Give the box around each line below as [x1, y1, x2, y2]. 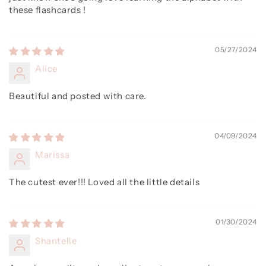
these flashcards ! [9, 4, 86, 15]
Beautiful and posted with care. [9, 90, 147, 102]
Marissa [35, 148, 70, 160]
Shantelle [35, 235, 77, 246]
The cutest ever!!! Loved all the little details [9, 176, 200, 188]
